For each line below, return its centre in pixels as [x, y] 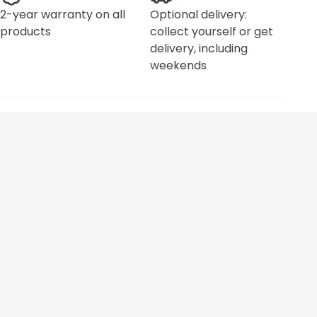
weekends [178, 65]
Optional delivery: [198, 15]
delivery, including [199, 48]
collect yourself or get [212, 31]
